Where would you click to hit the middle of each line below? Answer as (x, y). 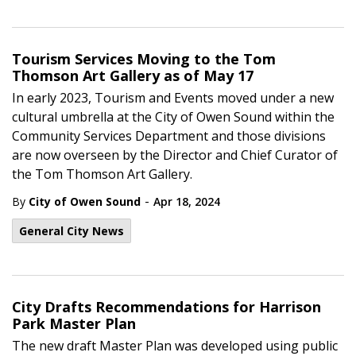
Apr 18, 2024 (187, 201)
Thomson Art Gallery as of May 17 (133, 75)
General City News (72, 231)
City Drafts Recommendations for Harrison (166, 307)
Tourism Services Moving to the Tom (144, 59)
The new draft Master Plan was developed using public (175, 346)
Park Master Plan (74, 323)
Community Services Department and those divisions (169, 136)
